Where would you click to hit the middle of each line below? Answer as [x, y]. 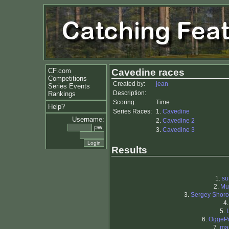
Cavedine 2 [179, 121]
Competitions [67, 78]
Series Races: [132, 111]
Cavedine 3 [179, 130]
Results [129, 150]
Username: [88, 119]
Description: [130, 93]
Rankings [62, 94]
